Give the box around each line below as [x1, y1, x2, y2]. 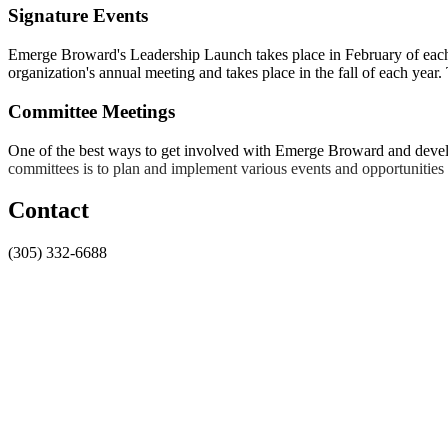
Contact [8, 197, 89, 224]
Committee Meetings [8, 100, 175, 122]
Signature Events [8, 5, 148, 27]
